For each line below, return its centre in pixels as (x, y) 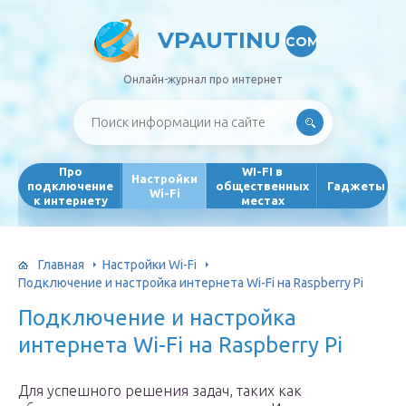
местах (262, 200)
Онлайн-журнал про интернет (203, 79)
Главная (61, 264)
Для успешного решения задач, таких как (160, 391)
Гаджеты (356, 186)
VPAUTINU (219, 40)
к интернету (70, 200)
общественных (262, 186)
